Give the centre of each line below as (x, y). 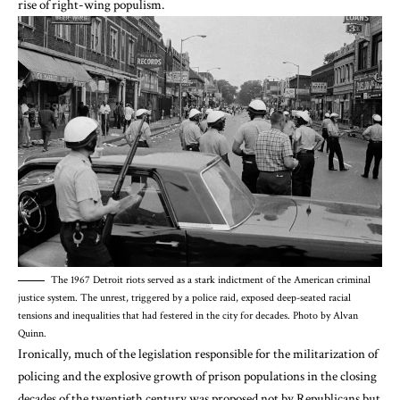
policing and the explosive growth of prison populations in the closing (197, 377)
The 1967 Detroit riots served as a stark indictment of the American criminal (211, 280)
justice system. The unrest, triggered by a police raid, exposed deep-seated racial (184, 298)
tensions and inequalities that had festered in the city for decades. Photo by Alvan (188, 316)
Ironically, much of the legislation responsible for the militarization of (198, 354)
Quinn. (32, 334)
